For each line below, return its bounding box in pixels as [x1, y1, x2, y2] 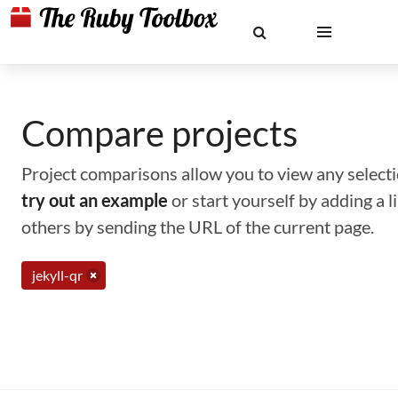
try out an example [21, 189, 168, 211]
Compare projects [21, 112, 298, 155]
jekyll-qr [32, 267, 83, 283]
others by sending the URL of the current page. [21, 216, 374, 237]
